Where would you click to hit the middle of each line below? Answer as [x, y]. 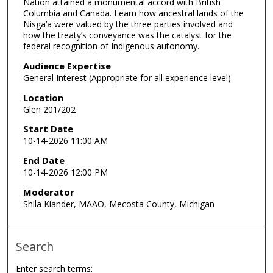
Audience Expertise [67, 66]
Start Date [48, 129]
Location [43, 97]
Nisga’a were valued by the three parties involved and [128, 24]
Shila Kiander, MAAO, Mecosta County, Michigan [119, 204]
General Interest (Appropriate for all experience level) [127, 78]
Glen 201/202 [49, 109]
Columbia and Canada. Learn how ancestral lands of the [133, 13]
